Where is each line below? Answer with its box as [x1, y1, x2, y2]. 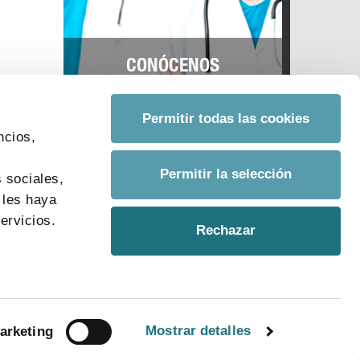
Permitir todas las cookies [142, 110, 309, 126]
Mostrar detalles [145, 323, 251, 339]
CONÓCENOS [125, 58, 219, 78]
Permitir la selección [160, 166, 292, 182]
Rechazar [196, 223, 256, 239]
